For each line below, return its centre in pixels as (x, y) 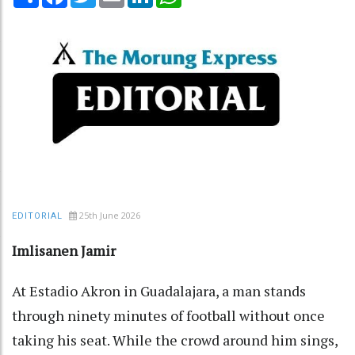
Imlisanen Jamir (64, 250)
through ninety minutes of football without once (168, 315)
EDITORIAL (37, 216)
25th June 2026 (110, 215)
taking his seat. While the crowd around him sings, (175, 340)
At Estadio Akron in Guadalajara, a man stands (159, 290)
